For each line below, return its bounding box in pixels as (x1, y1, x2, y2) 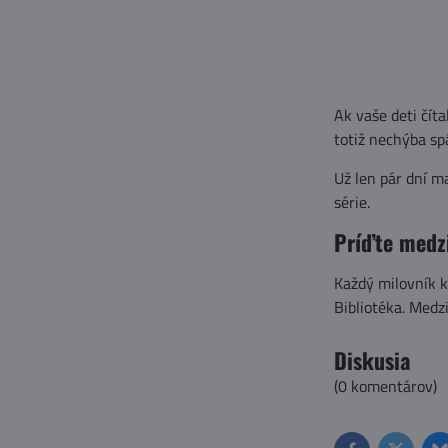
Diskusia (333, 344, 410, 377)
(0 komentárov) (333, 374, 437, 399)
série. (333, 190, 370, 215)
